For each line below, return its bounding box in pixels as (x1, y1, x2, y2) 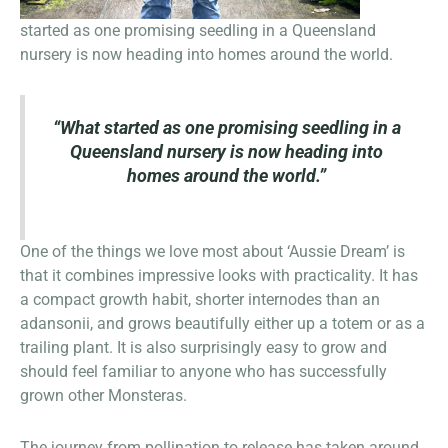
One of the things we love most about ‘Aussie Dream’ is (20, 241, 405, 261)
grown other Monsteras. (20, 385, 187, 405)
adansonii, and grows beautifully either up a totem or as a (20, 313, 425, 333)
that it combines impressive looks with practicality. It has (20, 265, 418, 285)
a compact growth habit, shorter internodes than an (20, 289, 380, 309)
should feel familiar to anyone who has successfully (20, 361, 387, 381)
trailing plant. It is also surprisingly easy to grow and (20, 337, 387, 357)
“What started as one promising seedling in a (52, 117, 401, 138)
